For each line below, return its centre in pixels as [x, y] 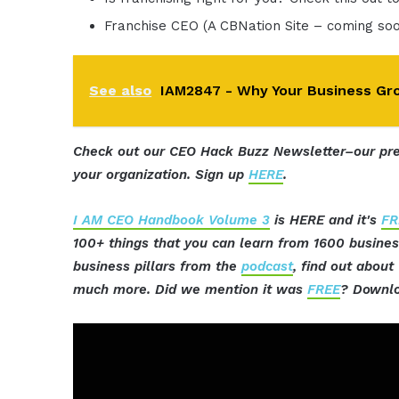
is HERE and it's [326, 220]
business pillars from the [158, 267]
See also [121, 91]
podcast [268, 267]
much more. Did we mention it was [191, 290]
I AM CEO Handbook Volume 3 [172, 220]
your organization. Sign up [161, 175]
